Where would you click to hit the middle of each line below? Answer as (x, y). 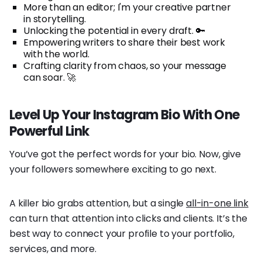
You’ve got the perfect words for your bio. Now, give (125, 154)
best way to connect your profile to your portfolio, (122, 233)
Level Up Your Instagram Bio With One (125, 115)
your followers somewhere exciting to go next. (113, 169)
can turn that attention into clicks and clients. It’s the (128, 218)
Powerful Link (49, 131)
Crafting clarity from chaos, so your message (125, 65)
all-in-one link (217, 203)
